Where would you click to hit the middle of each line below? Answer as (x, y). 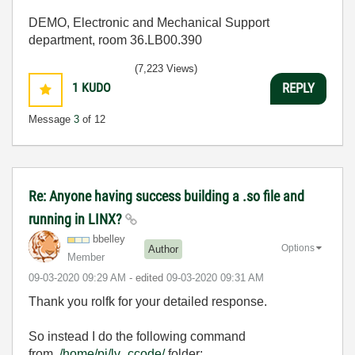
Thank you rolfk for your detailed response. (151, 301)
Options (298, 248)
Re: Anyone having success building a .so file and (166, 196)
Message (51, 119)
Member (86, 257)
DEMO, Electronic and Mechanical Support (149, 22)
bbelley (109, 239)
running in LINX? (77, 219)
